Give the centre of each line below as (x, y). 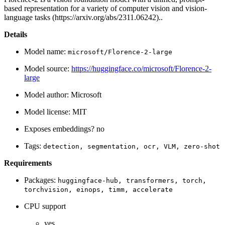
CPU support (45, 206)
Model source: (48, 69)
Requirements (28, 163)
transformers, (152, 181)
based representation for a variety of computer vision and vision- (105, 9)
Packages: (41, 180)
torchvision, (48, 190)
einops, (90, 190)
